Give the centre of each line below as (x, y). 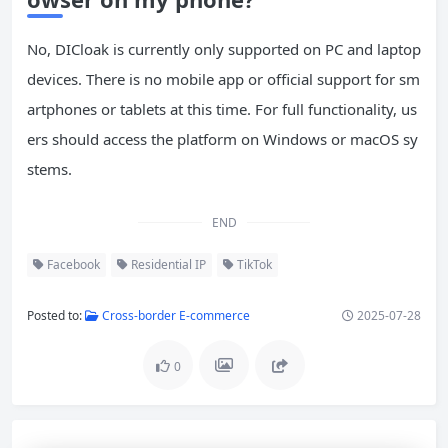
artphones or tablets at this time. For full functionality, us (222, 108)
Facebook (72, 264)
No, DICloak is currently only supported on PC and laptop (224, 48)
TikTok (253, 264)
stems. (49, 168)
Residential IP (167, 264)
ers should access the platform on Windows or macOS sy (222, 138)
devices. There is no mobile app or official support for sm (223, 78)
